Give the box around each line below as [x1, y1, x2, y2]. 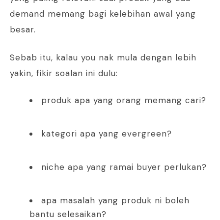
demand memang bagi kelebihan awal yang [10, 8, 196, 20]
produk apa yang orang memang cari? [41, 95, 206, 106]
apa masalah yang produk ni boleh [41, 195, 190, 206]
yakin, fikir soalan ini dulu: [10, 68, 118, 79]
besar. [10, 24, 36, 35]
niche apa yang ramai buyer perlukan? [41, 162, 207, 173]
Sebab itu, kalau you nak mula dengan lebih [10, 52, 196, 63]
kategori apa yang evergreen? [41, 128, 172, 139]
